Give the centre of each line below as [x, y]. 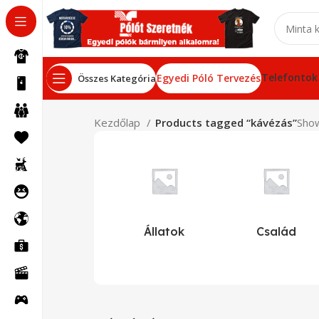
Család [276, 231]
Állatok [164, 231]
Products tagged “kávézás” [226, 122]
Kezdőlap [119, 122]
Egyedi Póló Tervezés [209, 78]
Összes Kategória [117, 78]
